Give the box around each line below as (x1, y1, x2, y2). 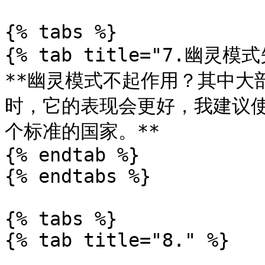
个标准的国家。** (5, 121, 160, 142)
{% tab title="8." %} (5, 230, 230, 251)
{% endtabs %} (5, 166, 151, 187)
